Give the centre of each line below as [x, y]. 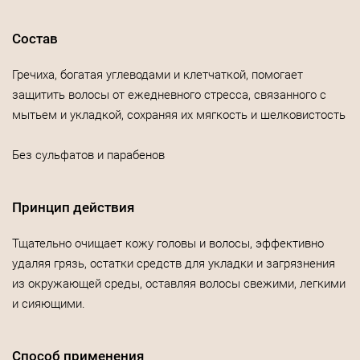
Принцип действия [73, 207]
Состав [35, 39]
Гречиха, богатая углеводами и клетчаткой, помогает [157, 75]
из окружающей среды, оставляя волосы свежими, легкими [179, 284]
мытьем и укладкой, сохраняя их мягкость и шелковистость [179, 115]
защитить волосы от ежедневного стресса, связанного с [169, 95]
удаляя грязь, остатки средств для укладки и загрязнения [174, 264]
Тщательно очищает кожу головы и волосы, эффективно [168, 243]
